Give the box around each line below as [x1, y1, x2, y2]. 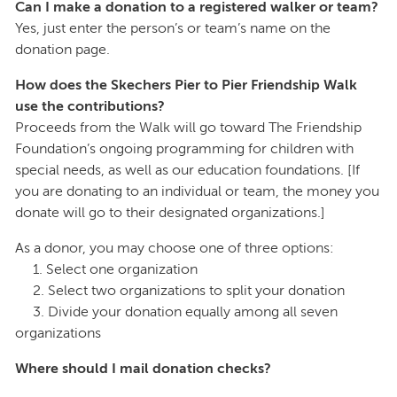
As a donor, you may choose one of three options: [15, 240, 338, 256]
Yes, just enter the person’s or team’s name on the [15, 20, 331, 36]
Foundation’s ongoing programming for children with [15, 141, 354, 157]
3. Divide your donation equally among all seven [15, 304, 338, 320]
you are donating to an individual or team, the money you [15, 183, 379, 199]
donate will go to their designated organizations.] [15, 205, 325, 221]
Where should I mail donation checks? [15, 361, 271, 377]
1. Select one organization [15, 261, 198, 277]
